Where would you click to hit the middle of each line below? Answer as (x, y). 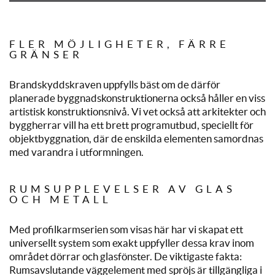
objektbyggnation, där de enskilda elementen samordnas (136, 138)
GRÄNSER (46, 54)
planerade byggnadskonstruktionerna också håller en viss (137, 98)
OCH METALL (60, 199)
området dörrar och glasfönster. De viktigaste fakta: (126, 257)
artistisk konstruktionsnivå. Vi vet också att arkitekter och (137, 111)
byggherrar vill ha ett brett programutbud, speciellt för (131, 125)
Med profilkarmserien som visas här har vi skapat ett (126, 230)
